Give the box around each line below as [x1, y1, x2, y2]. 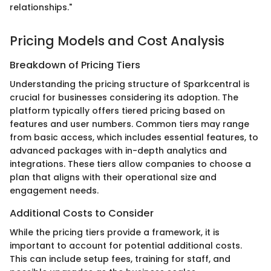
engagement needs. [10, 184, 99, 197]
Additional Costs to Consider [10, 206, 154, 221]
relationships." [10, 1, 72, 14]
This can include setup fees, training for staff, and [10, 253, 230, 266]
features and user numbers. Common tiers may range [10, 118, 249, 131]
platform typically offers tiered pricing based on [10, 105, 225, 117]
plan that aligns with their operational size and [10, 171, 217, 184]
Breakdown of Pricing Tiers [10, 57, 140, 72]
